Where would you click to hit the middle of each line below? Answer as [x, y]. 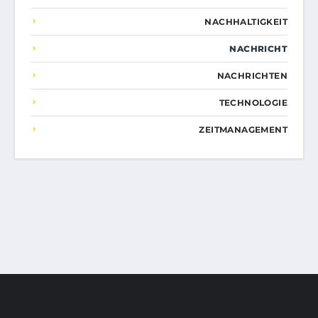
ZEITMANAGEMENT [243, 129]
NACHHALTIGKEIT [246, 21]
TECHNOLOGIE [253, 102]
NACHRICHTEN [252, 75]
